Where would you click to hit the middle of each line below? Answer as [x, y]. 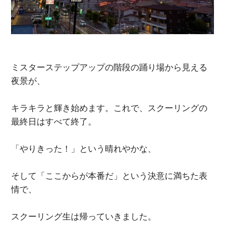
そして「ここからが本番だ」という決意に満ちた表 [109, 176]
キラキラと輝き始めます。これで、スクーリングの [109, 108]
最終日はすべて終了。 [54, 121]
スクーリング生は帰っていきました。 [84, 216]
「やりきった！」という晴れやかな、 [84, 148]
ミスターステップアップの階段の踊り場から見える [109, 67]
